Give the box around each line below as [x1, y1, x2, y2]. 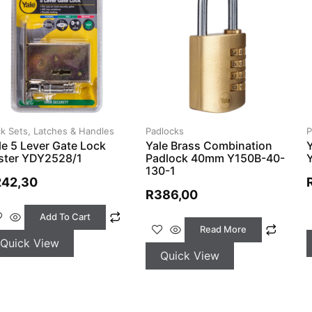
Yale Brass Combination [146, 138, 273, 153]
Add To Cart [39, 210, 91, 222]
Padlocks [146, 125, 185, 136]
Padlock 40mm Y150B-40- [146, 150, 286, 165]
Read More [200, 223, 247, 235]
